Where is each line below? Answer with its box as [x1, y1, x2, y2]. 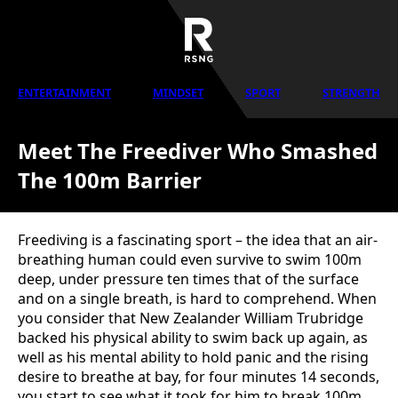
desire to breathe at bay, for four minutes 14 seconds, [18, 367, 379, 386]
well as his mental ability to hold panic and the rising [18, 347, 369, 367]
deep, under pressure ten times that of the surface [18, 269, 359, 289]
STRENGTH [322, 84, 380, 100]
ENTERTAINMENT [18, 84, 111, 100]
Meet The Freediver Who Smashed [18, 136, 378, 165]
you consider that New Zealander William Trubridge [18, 308, 363, 328]
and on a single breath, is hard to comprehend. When [18, 289, 377, 308]
